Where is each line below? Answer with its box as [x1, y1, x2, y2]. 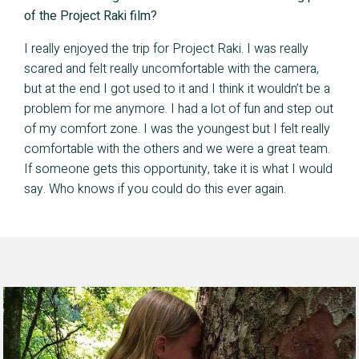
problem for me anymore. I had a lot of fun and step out [24, 99, 333, 119]
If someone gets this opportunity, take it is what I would [24, 159, 333, 179]
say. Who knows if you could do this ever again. [24, 179, 286, 200]
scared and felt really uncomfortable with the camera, [24, 59, 319, 79]
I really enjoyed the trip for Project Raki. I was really [24, 39, 309, 59]
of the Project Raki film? [24, 6, 157, 26]
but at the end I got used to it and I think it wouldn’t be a [24, 79, 330, 99]
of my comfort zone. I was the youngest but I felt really [24, 119, 330, 139]
